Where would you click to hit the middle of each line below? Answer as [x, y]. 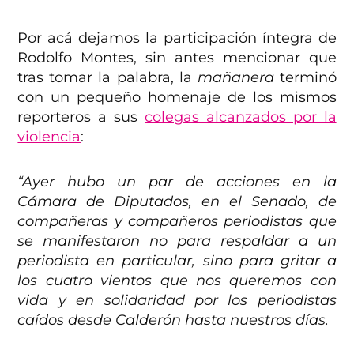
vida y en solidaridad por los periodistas [177, 301]
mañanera [235, 78]
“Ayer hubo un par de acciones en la [177, 182]
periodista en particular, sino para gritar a [177, 261]
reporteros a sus [81, 117]
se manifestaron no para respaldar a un [177, 241]
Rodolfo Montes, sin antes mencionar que [177, 58]
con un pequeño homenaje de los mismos [177, 98]
